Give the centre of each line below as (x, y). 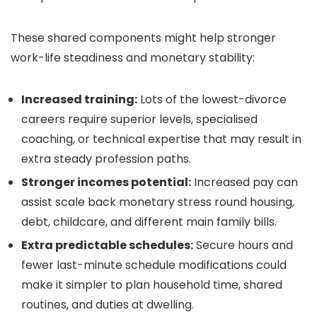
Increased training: (79, 100)
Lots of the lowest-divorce (212, 100)
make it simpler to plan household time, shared (152, 285)
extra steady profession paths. (106, 159)
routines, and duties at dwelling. (108, 305)
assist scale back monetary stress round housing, (158, 202)
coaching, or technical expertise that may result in (161, 139)
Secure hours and (243, 246)
